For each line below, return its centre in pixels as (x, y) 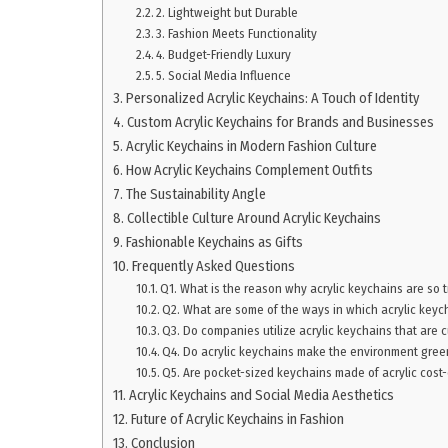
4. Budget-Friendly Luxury (224, 54)
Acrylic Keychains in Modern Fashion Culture (251, 145)
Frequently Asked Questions (213, 265)
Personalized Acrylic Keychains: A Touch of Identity (272, 97)
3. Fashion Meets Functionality (237, 33)
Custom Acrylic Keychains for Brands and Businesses (280, 121)
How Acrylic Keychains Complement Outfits (249, 169)
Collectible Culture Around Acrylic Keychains (253, 217)
